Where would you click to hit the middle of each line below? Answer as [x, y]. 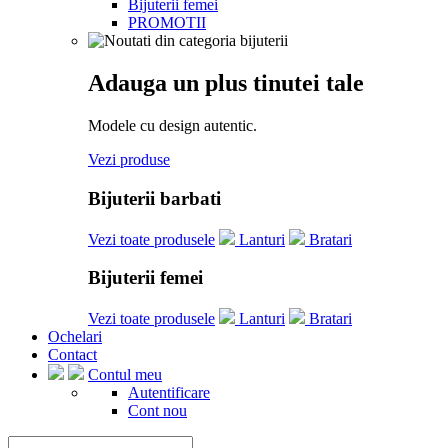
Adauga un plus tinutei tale [226, 83]
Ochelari [75, 336]
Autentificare [169, 392]
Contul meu [125, 374]
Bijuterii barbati [154, 198]
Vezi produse [129, 160]
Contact [72, 354]
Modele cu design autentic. [172, 126]
